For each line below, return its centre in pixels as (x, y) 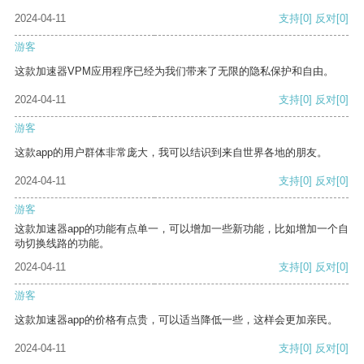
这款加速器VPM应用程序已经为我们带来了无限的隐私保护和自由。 (174, 71)
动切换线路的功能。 (62, 244)
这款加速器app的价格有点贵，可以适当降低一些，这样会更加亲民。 (176, 320)
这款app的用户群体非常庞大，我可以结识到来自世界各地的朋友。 (171, 153)
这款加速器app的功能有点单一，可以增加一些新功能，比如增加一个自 (182, 229)
